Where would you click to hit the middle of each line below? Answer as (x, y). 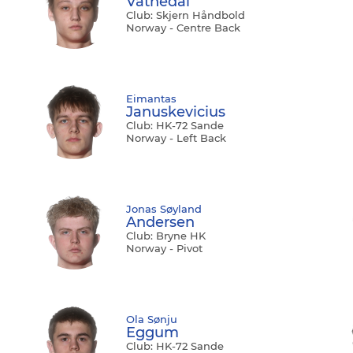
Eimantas (151, 99)
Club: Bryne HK (166, 236)
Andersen (160, 223)
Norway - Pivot (164, 249)
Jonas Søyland (164, 209)
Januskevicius (176, 112)
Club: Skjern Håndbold (186, 15)
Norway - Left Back (176, 138)
